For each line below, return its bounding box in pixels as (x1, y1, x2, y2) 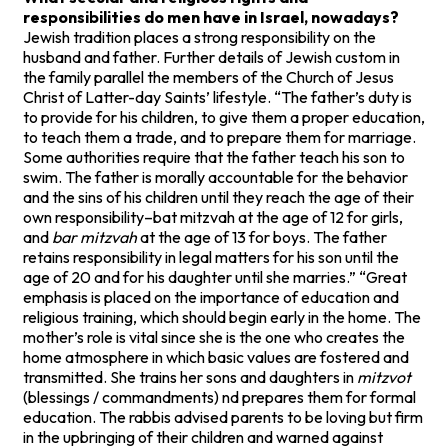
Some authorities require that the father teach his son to (23, 146, 405, 167)
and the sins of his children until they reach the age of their (23, 186, 414, 207)
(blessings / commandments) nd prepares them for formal (23, 386, 416, 407)
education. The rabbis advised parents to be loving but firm (23, 406, 423, 427)
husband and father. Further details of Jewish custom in (23, 46, 400, 67)
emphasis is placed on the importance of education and (23, 286, 399, 307)
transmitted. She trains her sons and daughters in (23, 366, 357, 387)
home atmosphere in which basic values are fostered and (23, 346, 409, 367)
